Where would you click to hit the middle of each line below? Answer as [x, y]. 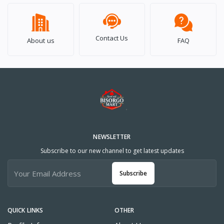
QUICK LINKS [25, 210]
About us [40, 41]
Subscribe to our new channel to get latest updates [112, 151]
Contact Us [112, 38]
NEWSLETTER [112, 137]
